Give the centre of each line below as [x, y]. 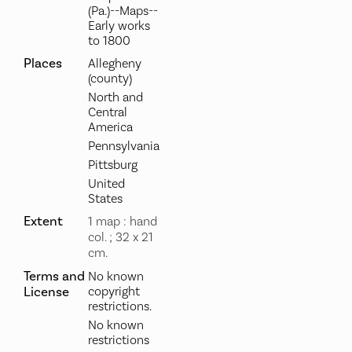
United [106, 184]
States [105, 199]
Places [42, 63]
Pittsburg [112, 165]
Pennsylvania [123, 146]
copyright [114, 291]
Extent [43, 221]
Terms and [54, 276]
